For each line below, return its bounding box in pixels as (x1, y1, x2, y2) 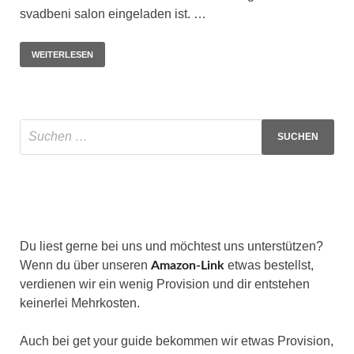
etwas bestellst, (224, 258, 314, 272)
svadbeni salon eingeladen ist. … (20, 6, 206, 21)
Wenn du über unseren (20, 258, 151, 272)
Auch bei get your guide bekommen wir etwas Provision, (20, 333, 333, 348)
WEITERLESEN (32, 49, 93, 59)
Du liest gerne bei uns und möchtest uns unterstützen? (20, 239, 323, 253)
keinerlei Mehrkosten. (20, 296, 140, 310)
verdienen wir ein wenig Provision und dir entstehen (20, 277, 310, 291)
